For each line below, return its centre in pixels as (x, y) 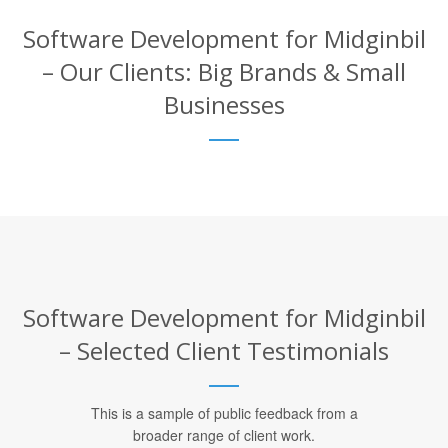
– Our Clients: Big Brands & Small (224, 71)
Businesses (224, 104)
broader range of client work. (224, 434)
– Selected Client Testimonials (224, 350)
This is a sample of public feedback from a (224, 412)
